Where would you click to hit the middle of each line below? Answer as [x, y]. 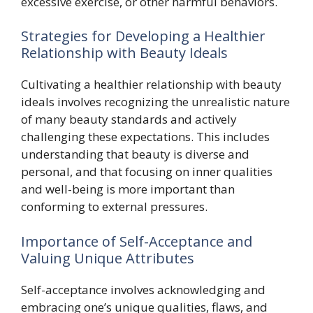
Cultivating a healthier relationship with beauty [151, 84]
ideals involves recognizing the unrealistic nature [155, 102]
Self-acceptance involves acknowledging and [143, 289]
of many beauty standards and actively [129, 119]
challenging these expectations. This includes [145, 137]
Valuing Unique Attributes [108, 258]
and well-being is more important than [128, 189]
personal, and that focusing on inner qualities [147, 172]
